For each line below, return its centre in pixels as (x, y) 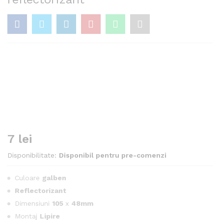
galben (54, 178)
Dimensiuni (33, 203)
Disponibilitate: (32, 155)
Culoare (28, 178)
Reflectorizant (41, 191)
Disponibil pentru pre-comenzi (113, 155)
